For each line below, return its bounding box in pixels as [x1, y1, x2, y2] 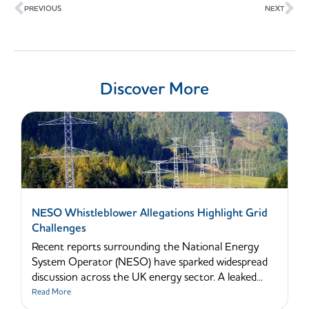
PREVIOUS [24, 3, 61, 14]
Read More [32, 286, 71, 299]
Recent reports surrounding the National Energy [32, 239, 259, 255]
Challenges [32, 220, 86, 237]
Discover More [100, 77, 209, 102]
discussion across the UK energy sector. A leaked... [32, 270, 263, 286]
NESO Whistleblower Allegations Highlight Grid [32, 205, 268, 222]
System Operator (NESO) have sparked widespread [32, 255, 268, 270]
